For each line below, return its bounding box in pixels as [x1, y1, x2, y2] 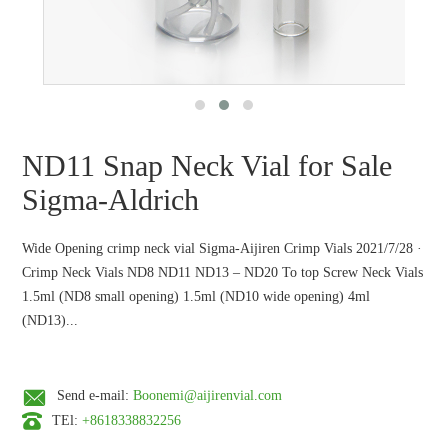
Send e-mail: [57, 388, 134, 403]
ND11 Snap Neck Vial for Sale [22, 149, 393, 182]
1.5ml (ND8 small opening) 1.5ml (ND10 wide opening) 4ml [22, 289, 371, 304]
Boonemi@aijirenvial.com [133, 388, 283, 403]
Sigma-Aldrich [22, 183, 200, 216]
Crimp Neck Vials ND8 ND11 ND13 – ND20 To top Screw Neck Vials [22, 265, 424, 280]
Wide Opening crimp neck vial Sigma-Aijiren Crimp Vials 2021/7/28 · [22, 241, 423, 256]
